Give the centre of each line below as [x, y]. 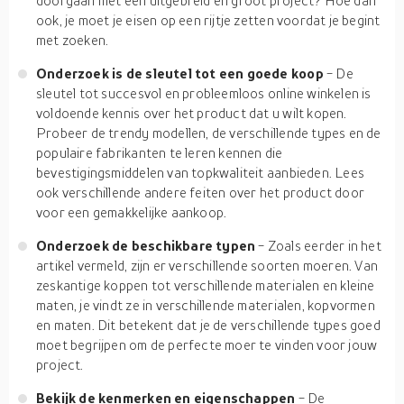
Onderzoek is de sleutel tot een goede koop [181, 73]
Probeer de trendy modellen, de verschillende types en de [209, 133]
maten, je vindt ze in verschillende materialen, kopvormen [206, 305]
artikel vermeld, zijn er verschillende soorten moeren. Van [207, 265]
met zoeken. [73, 40]
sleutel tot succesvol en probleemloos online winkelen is [204, 93]
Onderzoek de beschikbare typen [147, 245]
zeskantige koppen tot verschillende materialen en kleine [206, 285]
